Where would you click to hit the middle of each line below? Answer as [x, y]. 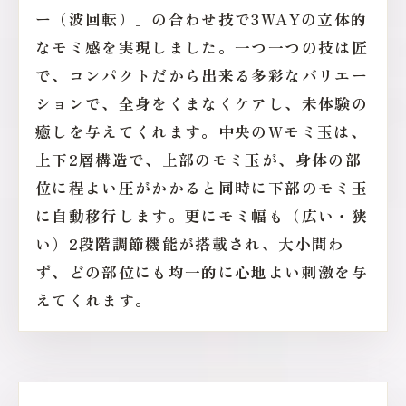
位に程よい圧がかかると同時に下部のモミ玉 [202, 187]
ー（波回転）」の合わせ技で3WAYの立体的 [202, 19]
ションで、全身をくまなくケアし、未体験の [202, 103]
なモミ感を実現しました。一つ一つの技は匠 [202, 47]
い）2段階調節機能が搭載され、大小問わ [190, 243]
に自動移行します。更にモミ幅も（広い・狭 [202, 215]
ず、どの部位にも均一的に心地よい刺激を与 [202, 271]
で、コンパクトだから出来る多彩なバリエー [202, 75]
